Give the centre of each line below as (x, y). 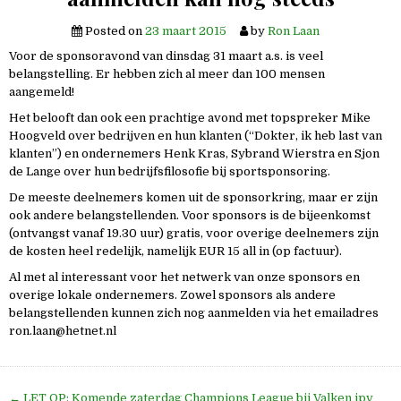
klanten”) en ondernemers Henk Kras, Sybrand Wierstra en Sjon (194, 154)
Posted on (113, 31)
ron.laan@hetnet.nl (63, 331)
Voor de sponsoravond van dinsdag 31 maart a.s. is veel (166, 56)
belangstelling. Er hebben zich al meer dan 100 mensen (167, 74)
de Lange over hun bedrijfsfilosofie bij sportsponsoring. (170, 172)
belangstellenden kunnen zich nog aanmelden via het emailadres (194, 313)
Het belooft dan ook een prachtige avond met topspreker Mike (190, 118)
